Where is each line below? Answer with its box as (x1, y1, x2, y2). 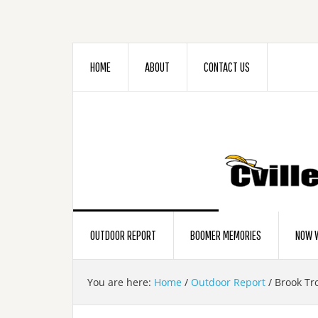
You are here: (87, 275, 154, 289)
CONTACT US (204, 60, 250, 75)
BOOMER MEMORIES (190, 228, 261, 243)
